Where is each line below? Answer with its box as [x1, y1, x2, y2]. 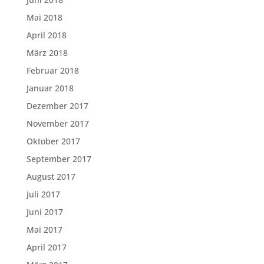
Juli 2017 [26, 189, 60, 200]
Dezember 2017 [26, 100, 88, 111]
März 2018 [26, 47, 68, 58]
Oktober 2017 [26, 136, 80, 147]
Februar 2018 [26, 65, 79, 76]
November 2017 [26, 118, 89, 129]
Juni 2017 [26, 206, 63, 217]
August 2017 [26, 171, 75, 182]
